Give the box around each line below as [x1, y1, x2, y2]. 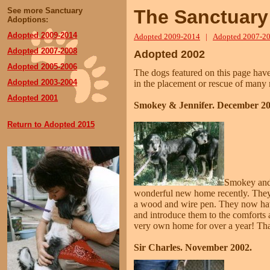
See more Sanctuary [7, 6, 83, 15]
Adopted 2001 [7, 93, 58, 102]
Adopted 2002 [134, 48, 205, 60]
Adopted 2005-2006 [7, 62, 77, 71]
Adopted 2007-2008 [7, 46, 77, 55]
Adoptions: [7, 15, 48, 24]
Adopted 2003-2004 [7, 78, 77, 87]
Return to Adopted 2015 [7, 120, 95, 129]
